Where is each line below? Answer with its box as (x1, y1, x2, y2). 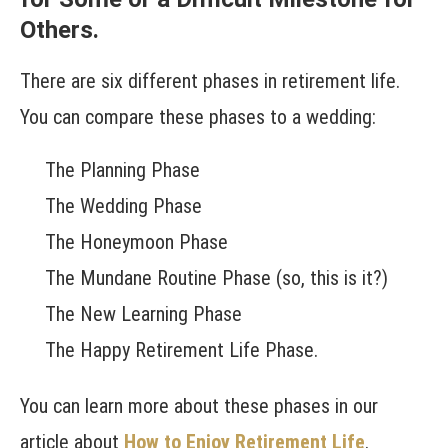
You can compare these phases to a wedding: (20, 105, 376, 130)
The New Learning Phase (45, 302, 242, 327)
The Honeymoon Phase (45, 230, 228, 255)
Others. (20, 16, 99, 45)
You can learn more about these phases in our (20, 394, 378, 419)
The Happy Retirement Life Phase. (45, 338, 318, 363)
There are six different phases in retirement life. (20, 69, 400, 94)
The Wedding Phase (45, 194, 202, 219)
